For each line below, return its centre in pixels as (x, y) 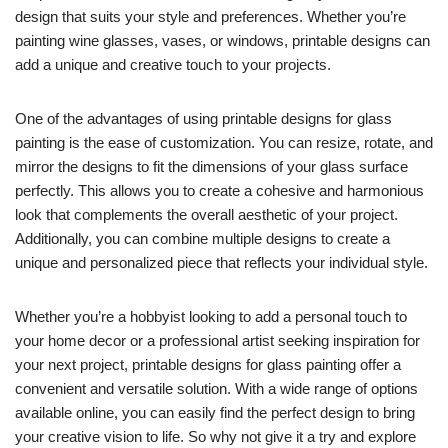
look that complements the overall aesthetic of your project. (206, 214)
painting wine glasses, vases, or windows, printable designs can (222, 40)
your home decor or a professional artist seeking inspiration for (217, 340)
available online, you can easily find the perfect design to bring (215, 412)
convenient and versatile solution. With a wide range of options (216, 388)
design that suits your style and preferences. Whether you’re (210, 16)
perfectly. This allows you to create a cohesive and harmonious (219, 190)
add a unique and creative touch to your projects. (173, 64)
